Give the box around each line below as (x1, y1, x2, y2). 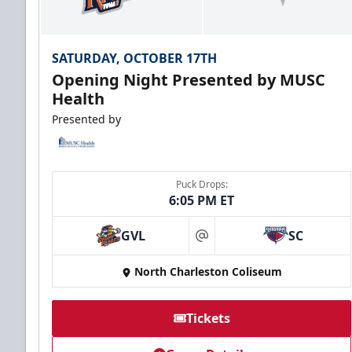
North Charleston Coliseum (134, 264, 282, 280)
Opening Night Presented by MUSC (52, 69, 325, 91)
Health (52, 88, 104, 110)
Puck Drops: (175, 178, 228, 192)
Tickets (185, 310, 230, 328)
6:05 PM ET (169, 192, 235, 210)
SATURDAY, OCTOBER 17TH (52, 49, 217, 68)
